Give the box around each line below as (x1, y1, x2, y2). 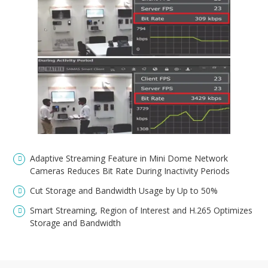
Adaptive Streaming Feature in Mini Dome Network (30, 153, 229, 165)
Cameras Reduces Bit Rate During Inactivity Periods (30, 165, 233, 177)
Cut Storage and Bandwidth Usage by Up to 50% (30, 185, 218, 197)
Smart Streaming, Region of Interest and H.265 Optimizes (30, 205, 253, 217)
